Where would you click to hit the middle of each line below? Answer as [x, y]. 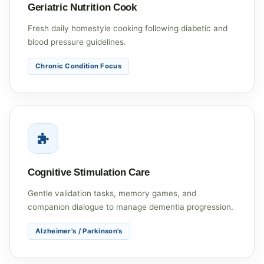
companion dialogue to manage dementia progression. [131, 207]
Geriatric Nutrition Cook [82, 7]
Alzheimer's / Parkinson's [79, 231]
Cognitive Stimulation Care [89, 172]
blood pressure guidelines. [77, 42]
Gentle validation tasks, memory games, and [112, 193]
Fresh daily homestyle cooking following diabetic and [128, 28]
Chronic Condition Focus [78, 66]
